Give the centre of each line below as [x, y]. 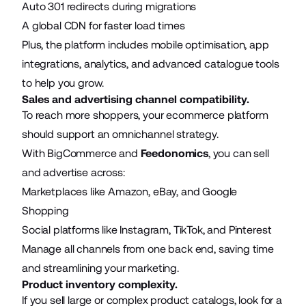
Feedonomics [174, 153]
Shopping [45, 210]
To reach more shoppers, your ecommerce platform [145, 115]
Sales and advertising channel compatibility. [136, 99]
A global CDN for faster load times [103, 25]
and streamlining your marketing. [100, 268]
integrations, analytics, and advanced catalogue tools [151, 64]
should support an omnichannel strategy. [120, 134]
